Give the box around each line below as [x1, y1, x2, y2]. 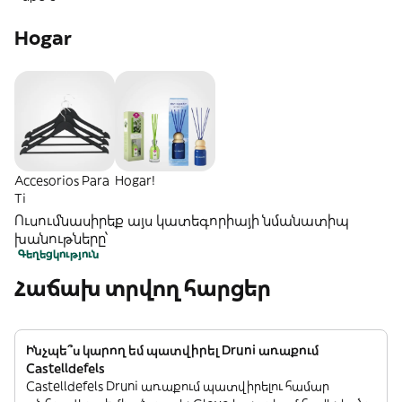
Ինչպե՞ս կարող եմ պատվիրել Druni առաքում [26, 341, 319, 358]
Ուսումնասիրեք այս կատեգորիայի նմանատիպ [14, 210, 349, 229]
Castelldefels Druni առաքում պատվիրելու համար [26, 377, 329, 394]
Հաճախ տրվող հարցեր [14, 274, 271, 301]
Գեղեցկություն [18, 246, 99, 260]
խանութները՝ [14, 228, 108, 247]
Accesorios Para [14, 171, 109, 188]
